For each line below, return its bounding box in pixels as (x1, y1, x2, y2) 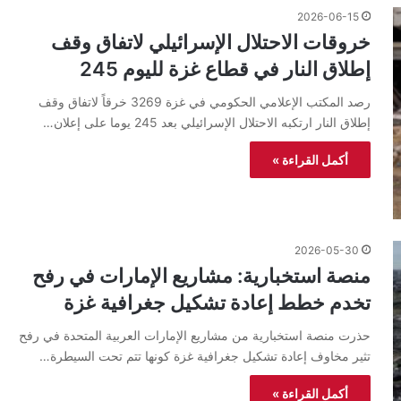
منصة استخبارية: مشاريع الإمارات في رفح (32, 263, 371, 287)
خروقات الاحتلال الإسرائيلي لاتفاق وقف (51, 30, 371, 54)
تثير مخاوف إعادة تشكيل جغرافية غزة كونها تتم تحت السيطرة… (39, 347, 371, 363)
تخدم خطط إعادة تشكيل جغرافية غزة (64, 290, 371, 314)
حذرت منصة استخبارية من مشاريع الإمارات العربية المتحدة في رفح (19, 327, 371, 343)
